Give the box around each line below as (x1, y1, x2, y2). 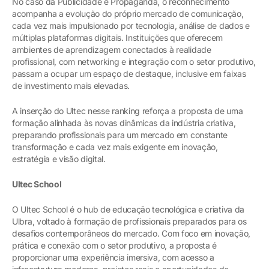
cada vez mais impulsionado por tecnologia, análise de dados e (12, 20, 250, 31)
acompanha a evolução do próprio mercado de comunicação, (12, 8, 244, 19)
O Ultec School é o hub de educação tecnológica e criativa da (12, 204, 245, 215)
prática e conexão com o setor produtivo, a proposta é (12, 240, 217, 251)
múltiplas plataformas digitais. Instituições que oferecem (12, 32, 223, 43)
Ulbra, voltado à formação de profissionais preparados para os (12, 216, 247, 227)
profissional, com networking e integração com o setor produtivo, (12, 56, 256, 67)
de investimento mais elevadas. (12, 80, 130, 91)
